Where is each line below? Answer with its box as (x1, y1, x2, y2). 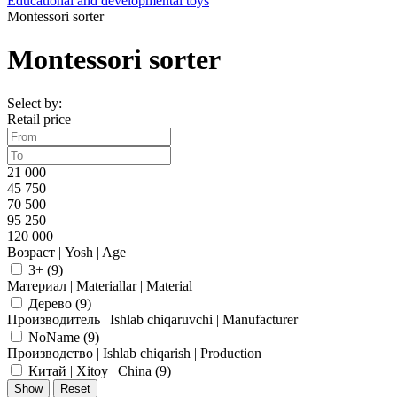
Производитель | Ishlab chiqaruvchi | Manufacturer (7, 311, 298, 327)
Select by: (7, 95, 62, 111)
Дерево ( (28, 295, 80, 311)
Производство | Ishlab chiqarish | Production (7, 345, 261, 361)
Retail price (7, 111, 71, 127)
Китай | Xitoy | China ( (28, 362, 160, 378)
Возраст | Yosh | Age (7, 244, 126, 260)
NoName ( (28, 329, 88, 345)
